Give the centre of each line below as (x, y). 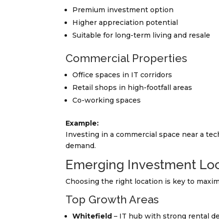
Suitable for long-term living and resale (142, 35)
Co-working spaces (107, 100)
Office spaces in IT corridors (122, 75)
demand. (81, 146)
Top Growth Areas (112, 200)
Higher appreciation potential (125, 23)
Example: (82, 123)
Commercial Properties (127, 58)
